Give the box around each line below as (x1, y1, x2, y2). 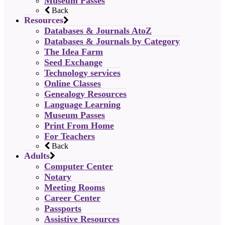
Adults (24, 151, 50, 161)
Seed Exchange (44, 57, 102, 67)
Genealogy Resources (44, 89, 127, 99)
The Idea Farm (44, 47, 103, 57)
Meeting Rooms (44, 182, 105, 192)
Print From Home (44, 121, 114, 131)
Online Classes (44, 78, 101, 88)
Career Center (44, 193, 100, 203)
